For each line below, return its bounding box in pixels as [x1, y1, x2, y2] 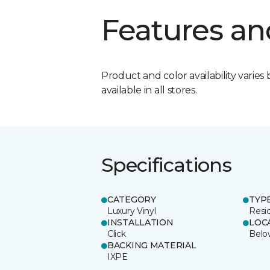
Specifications [101, 152, 232, 177]
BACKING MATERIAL [107, 239, 196, 251]
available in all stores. [101, 84, 197, 96]
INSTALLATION [107, 216, 174, 228]
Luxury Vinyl [107, 205, 156, 216]
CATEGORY [107, 193, 156, 205]
